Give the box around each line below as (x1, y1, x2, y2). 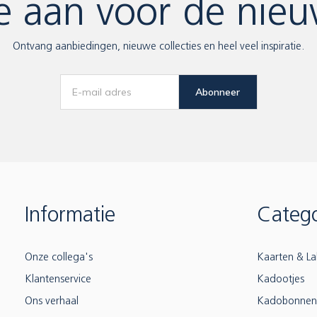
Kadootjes (257, 275, 304, 285)
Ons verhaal (25, 296, 79, 307)
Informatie (25, 205, 115, 227)
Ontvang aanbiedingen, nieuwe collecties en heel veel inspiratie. (13, 42, 304, 52)
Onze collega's (25, 253, 93, 263)
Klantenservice (25, 275, 91, 285)
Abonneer (195, 86, 241, 98)
